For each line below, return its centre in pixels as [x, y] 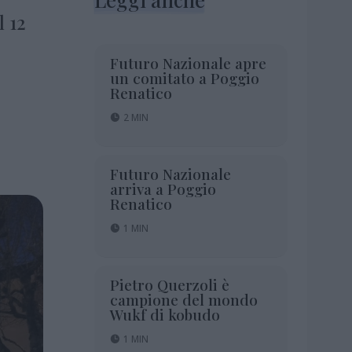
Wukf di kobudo [165, 314]
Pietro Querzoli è [169, 284]
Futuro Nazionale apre [188, 62]
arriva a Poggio [163, 188]
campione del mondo [183, 299]
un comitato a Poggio [184, 77]
